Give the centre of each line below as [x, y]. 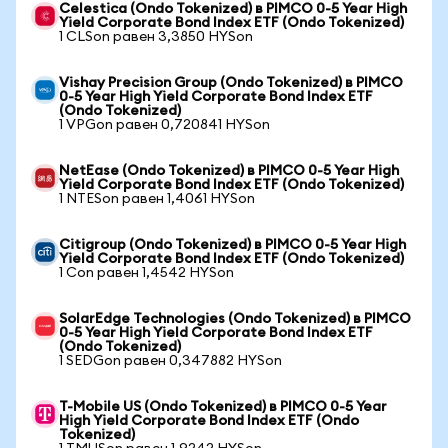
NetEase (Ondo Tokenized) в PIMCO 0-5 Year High [229, 171]
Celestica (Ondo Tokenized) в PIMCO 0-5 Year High [233, 9]
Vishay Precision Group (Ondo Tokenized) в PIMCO [231, 83]
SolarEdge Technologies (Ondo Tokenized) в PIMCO [235, 319]
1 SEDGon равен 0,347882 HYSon [170, 361]
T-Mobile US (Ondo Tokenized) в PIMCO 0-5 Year [223, 407]
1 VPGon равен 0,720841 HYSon [164, 125]
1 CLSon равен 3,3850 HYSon [156, 37]
